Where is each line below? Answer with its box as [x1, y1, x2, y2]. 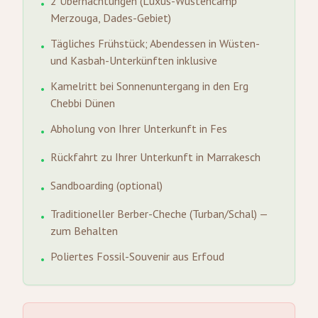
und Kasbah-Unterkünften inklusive [50, 53, 217, 67]
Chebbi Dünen [50, 96, 115, 110]
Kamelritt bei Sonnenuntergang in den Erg [50, 79, 248, 93]
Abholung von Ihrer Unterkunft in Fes [50, 121, 227, 136]
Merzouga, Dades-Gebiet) [50, 11, 171, 25]
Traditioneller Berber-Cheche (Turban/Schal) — [50, 207, 268, 221]
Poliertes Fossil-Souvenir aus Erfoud [50, 249, 224, 263]
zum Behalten [50, 224, 118, 238]
